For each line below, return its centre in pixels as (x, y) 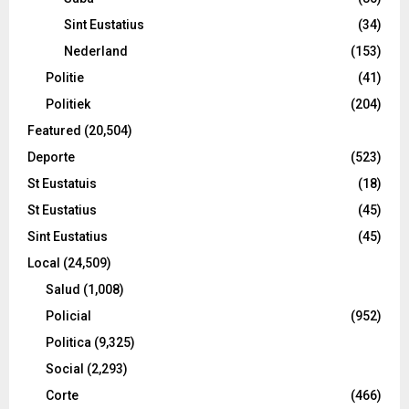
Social (65, 368)
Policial (68, 315)
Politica (68, 342)
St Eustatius (62, 210)
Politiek (68, 104)
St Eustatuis (62, 183)
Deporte (51, 157)
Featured (54, 130)
